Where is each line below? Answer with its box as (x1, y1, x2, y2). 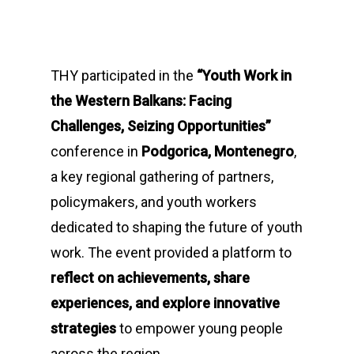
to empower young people (116, 320, 283, 337)
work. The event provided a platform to (51, 244, 292, 261)
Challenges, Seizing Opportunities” (51, 118, 271, 134)
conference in (51, 143, 141, 160)
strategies (51, 320, 116, 337)
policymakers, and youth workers (51, 194, 257, 210)
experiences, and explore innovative (51, 295, 280, 311)
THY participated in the (51, 67, 197, 84)
